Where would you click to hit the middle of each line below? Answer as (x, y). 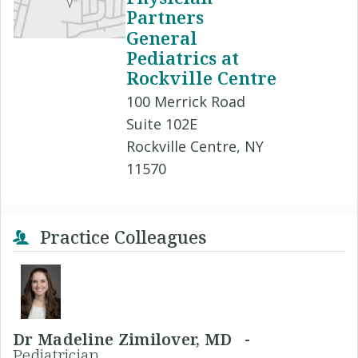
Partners (165, 17)
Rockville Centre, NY (195, 146)
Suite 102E (162, 123)
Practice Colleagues (121, 236)
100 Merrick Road (186, 101)
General (162, 37)
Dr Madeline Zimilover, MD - (136, 339)
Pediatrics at (183, 57)
